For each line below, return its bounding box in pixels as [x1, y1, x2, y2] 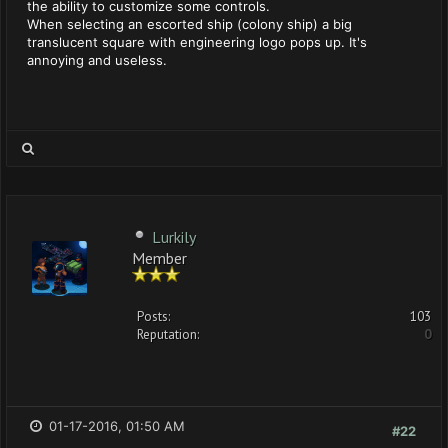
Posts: [137, 308, 170, 325]
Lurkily [152, 227, 196, 247]
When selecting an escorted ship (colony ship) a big [27, 16, 352, 32]
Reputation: [137, 326, 199, 343]
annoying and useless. [27, 52, 167, 68]
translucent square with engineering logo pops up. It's [27, 34, 367, 50]
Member [132, 248, 187, 265]
